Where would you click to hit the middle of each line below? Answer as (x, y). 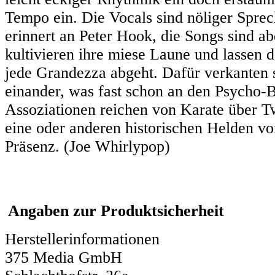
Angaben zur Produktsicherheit (116, 211)
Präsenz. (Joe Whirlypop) (87, 146)
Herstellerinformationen (82, 239)
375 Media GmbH (64, 257)
